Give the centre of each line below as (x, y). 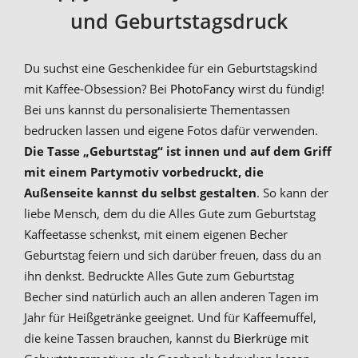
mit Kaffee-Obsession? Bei (97, 88)
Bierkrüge (260, 338)
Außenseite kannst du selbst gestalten (140, 192)
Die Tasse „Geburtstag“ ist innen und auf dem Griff (178, 151)
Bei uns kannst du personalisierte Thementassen (157, 109)
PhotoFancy (203, 88)
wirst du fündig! (280, 88)
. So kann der (292, 192)
